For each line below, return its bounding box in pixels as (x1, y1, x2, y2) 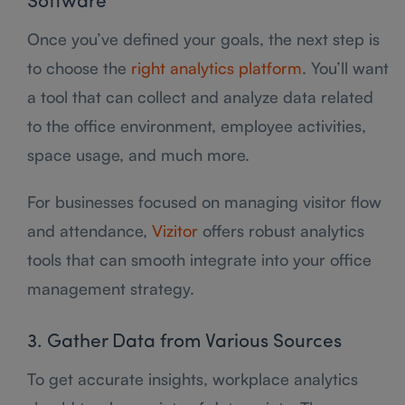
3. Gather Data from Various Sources (27, 332, 342, 352)
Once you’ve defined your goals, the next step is (27, 28, 380, 49)
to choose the (27, 57, 131, 78)
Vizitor (152, 220, 198, 240)
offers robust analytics (198, 220, 364, 240)
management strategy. (27, 278, 194, 298)
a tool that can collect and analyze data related (27, 86, 373, 107)
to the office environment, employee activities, (27, 115, 366, 136)
